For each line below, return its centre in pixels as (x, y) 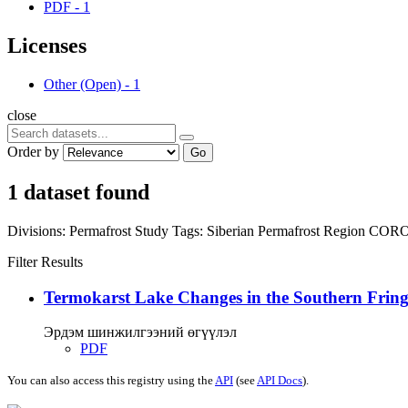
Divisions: (36, 230)
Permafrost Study (121, 230)
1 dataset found (78, 192)
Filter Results (45, 261)
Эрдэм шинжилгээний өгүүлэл (140, 332)
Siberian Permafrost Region (288, 230)
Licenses (47, 46)
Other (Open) (82, 84)
